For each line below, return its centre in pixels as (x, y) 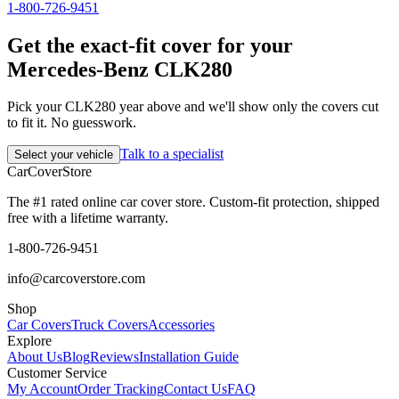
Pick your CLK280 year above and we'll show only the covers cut (193, 107)
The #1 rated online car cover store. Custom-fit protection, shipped (193, 202)
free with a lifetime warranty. (88, 218)
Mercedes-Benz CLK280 (120, 69)
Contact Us (195, 389)
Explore (29, 341)
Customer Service (57, 373)
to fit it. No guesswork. (72, 123)
